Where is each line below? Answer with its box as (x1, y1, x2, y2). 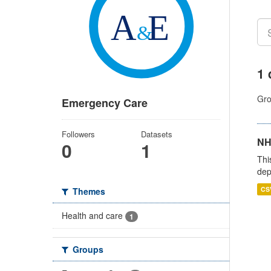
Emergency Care (62, 95, 148, 111)
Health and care (62, 209, 123, 222)
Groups (70, 243, 103, 256)
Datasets (140, 128, 172, 140)
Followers (62, 128, 95, 140)
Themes (70, 185, 105, 198)
